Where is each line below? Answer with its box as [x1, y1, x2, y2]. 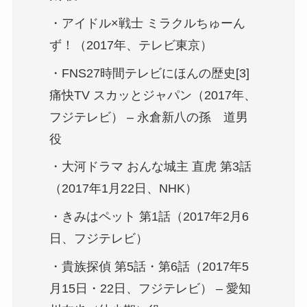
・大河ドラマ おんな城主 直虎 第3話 [49, 160, 251, 174]
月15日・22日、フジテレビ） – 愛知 [49, 282, 251, 296]
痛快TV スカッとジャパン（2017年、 [49, 88, 256, 102]
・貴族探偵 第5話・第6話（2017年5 [49, 260, 249, 274]
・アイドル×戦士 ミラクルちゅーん [49, 16, 245, 30]
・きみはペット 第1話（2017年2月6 [49, 210, 249, 224]
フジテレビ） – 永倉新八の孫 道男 [49, 110, 248, 124]
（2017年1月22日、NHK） [49, 182, 197, 196]
